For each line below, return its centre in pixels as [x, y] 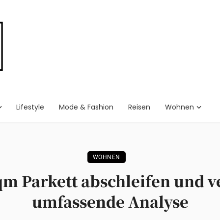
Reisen [139, 107]
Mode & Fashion [86, 107]
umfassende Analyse [110, 201]
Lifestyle [30, 107]
